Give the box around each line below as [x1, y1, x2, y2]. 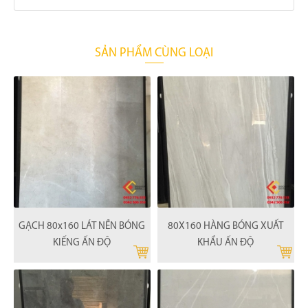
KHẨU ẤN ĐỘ [197, 237, 254, 248]
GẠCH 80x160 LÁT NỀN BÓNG [19, 221, 146, 232]
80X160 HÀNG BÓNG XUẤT [168, 221, 284, 232]
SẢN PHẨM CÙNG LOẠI [95, 47, 213, 60]
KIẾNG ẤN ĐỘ [53, 237, 111, 248]
